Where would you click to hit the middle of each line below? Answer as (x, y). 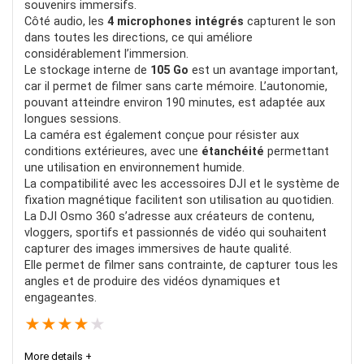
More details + (58, 356)
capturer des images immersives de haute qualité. (158, 249)
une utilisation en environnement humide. (134, 167)
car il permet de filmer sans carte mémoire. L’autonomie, (176, 86)
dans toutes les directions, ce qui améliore (139, 37)
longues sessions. (73, 119)
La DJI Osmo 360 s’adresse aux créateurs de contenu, (169, 216)
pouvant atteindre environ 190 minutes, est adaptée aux (175, 102)
